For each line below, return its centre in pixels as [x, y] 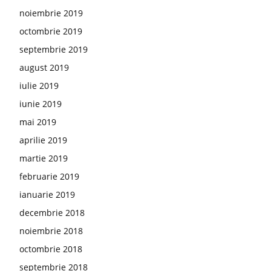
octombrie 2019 [51, 31]
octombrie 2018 [51, 249]
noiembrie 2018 [51, 231]
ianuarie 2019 [47, 194]
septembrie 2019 [54, 49]
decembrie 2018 [52, 213]
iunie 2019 [41, 104]
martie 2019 [44, 158]
